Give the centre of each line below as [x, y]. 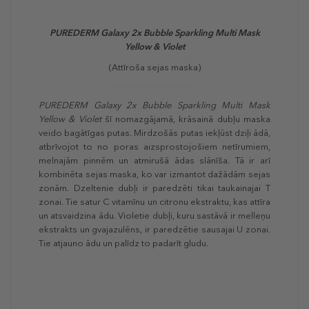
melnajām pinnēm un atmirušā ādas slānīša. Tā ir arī [154, 161]
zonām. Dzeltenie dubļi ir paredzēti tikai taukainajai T [154, 188]
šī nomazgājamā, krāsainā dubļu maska [188, 119]
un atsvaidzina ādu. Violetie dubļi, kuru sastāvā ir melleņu [154, 216]
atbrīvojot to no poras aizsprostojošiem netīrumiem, [154, 147]
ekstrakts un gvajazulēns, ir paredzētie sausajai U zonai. [154, 230]
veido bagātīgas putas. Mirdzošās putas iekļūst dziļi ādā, [154, 133]
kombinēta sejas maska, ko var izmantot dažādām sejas [154, 175]
